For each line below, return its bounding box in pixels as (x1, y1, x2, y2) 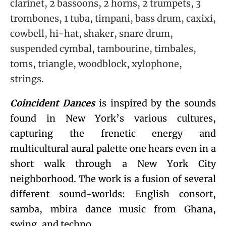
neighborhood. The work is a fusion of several (10, 173, 216, 185)
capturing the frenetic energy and (10, 127, 216, 139)
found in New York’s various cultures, (10, 112, 216, 124)
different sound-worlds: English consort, (10, 188, 216, 200)
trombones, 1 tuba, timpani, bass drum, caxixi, (10, 12, 216, 24)
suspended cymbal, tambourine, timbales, (10, 42, 196, 54)
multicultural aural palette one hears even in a (10, 142, 216, 154)
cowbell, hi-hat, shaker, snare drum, (10, 27, 173, 39)
